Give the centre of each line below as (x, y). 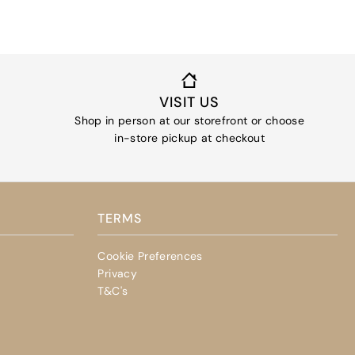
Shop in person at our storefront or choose (189, 120)
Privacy (117, 274)
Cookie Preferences (150, 256)
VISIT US (190, 102)
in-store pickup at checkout (189, 137)
